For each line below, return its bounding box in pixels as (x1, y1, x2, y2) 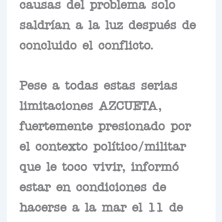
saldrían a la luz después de (19, 21, 196, 27)
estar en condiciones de (19, 183, 166, 189)
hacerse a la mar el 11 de (19, 203, 183, 210)
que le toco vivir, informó (19, 163, 179, 169)
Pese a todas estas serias (19, 81, 177, 88)
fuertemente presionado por (19, 122, 191, 128)
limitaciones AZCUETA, (19, 102, 162, 108)
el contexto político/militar (19, 142, 186, 149)
